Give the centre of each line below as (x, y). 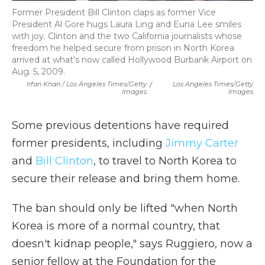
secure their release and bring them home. (126, 179)
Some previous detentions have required (120, 126)
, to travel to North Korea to (165, 161)
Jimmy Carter (202, 143)
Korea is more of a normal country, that (116, 226)
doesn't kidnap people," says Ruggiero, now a (132, 244)
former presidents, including (89, 143)
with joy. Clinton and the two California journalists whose (127, 36)
